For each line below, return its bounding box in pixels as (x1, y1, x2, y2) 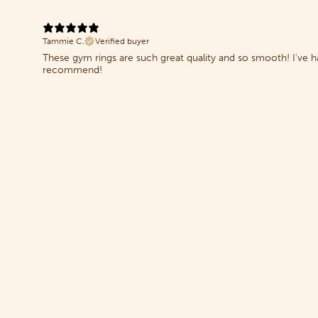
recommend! (43, 63, 102, 76)
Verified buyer (95, 35, 149, 46)
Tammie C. (43, 35, 84, 46)
